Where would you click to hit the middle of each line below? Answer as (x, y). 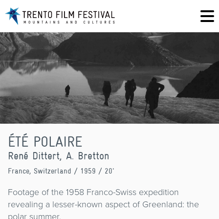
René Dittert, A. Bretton (58, 155)
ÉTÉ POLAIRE (45, 141)
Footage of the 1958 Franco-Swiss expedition (93, 192)
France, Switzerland (40, 170)
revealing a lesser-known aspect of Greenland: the (103, 204)
